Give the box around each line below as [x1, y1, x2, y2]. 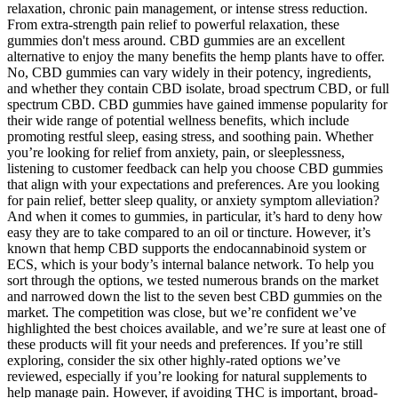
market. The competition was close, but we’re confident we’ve [7, 305, 356, 321]
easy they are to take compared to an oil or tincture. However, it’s [7, 225, 370, 241]
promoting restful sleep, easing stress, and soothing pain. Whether [7, 129, 373, 145]
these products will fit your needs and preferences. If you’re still [7, 337, 362, 353]
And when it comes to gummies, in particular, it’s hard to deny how [7, 209, 383, 225]
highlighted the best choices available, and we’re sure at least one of [7, 321, 386, 337]
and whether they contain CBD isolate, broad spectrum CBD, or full [7, 81, 389, 97]
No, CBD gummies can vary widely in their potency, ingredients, [7, 65, 371, 81]
